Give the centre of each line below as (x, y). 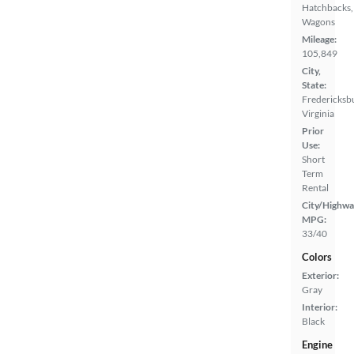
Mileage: (319, 39)
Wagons (318, 21)
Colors (317, 256)
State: (314, 85)
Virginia (318, 113)
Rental (315, 187)
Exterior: (320, 275)
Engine (317, 344)
